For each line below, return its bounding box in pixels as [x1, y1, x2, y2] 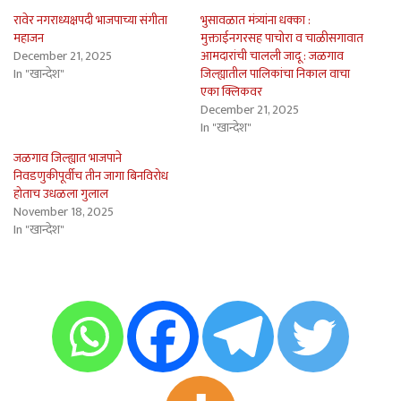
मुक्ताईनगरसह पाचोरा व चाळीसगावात [200, 27, 363, 48]
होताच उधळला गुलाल [13, 183, 108, 204]
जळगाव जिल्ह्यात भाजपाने [13, 147, 122, 168]
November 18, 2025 [13, 200, 114, 222]
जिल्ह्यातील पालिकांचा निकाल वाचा [200, 63, 350, 84]
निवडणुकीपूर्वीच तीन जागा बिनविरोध [13, 165, 168, 186]
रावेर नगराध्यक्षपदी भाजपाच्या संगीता [13, 9, 167, 30]
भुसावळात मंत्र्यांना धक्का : [200, 9, 311, 30]
